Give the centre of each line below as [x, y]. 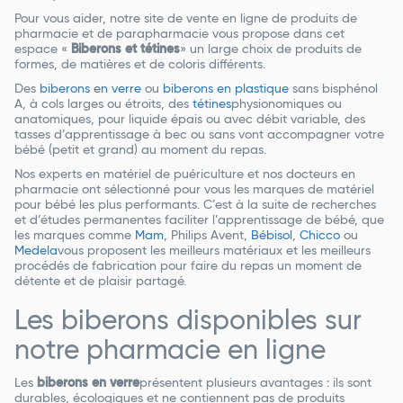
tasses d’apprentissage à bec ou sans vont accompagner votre [199, 134]
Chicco [320, 235]
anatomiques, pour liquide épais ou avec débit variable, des [190, 119]
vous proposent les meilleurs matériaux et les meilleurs [214, 251]
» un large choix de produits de [271, 49]
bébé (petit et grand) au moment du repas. [140, 150]
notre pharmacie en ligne [170, 351]
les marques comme [75, 235]
